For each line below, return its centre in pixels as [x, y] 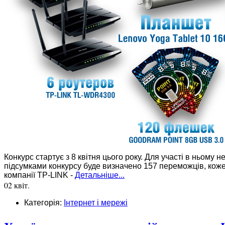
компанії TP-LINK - [39, 175]
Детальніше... [100, 175]
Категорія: [44, 202]
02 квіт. [17, 185]
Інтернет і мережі [96, 202]
